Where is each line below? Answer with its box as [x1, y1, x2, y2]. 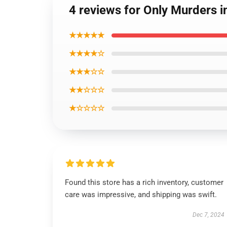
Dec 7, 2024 [192, 211, 224, 218]
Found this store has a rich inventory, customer [65, 178, 223, 187]
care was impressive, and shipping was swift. [65, 190, 217, 199]
